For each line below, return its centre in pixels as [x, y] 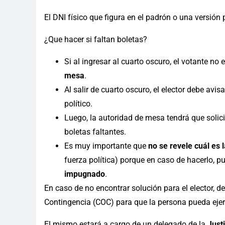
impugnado [85, 174]
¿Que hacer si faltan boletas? [96, 39]
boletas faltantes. [95, 132]
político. [78, 103]
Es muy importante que [106, 146]
